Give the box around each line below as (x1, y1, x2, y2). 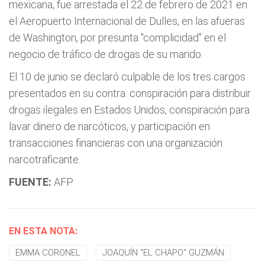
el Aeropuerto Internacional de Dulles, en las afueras (9, 15, 245, 27)
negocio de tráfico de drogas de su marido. (9, 48, 203, 60)
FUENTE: (9, 176, 51, 188)
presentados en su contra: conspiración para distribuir (9, 87, 251, 99)
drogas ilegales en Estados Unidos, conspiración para (9, 104, 250, 116)
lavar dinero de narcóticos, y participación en (9, 120, 210, 132)
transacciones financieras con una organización (9, 137, 222, 149)
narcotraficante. (9, 153, 80, 166)
